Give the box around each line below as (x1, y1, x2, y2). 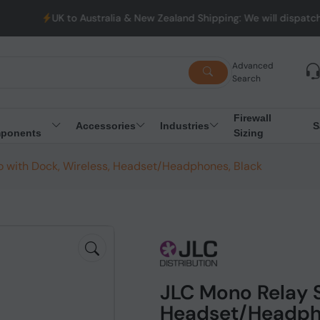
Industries (159, 119, 209, 131)
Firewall (233, 112, 271, 124)
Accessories (75, 119, 136, 131)
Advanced (231, 60, 274, 71)
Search (231, 73, 261, 84)
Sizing (233, 127, 264, 139)
